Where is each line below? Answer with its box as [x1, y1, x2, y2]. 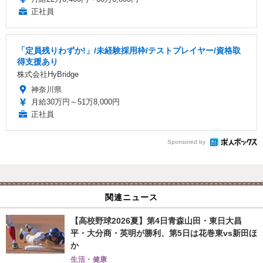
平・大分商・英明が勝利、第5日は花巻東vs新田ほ [70, 228, 257, 238]
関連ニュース [105, 192, 158, 201]
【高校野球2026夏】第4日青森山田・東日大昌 [70, 215, 242, 225]
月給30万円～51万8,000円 [31, 97, 120, 106]
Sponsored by [167, 139, 205, 146]
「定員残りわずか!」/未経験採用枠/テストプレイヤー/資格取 [17, 45, 241, 55]
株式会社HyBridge [17, 69, 79, 79]
